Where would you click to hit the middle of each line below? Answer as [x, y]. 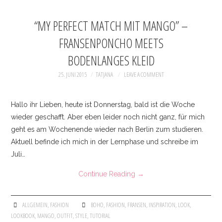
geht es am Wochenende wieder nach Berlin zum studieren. [107, 130]
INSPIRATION [162, 205]
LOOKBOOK [23, 216]
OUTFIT [65, 216]
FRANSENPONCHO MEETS [111, 43]
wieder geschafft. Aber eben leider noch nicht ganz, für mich [108, 117]
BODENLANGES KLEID [111, 60]
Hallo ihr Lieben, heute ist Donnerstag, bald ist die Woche [103, 105]
